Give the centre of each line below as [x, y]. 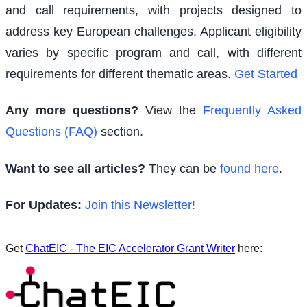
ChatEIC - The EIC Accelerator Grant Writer [130, 248]
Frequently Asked [252, 111]
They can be [183, 168]
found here [249, 168]
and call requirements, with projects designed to [153, 10]
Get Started [266, 74]
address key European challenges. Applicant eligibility [153, 31]
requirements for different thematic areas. [118, 74]
